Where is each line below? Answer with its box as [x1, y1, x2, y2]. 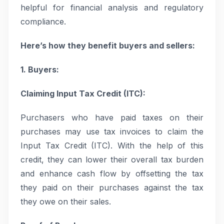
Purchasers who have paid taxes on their [20, 112, 203, 122]
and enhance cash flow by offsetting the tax [20, 168, 203, 178]
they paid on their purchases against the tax [20, 182, 203, 192]
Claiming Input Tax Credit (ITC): [20, 88, 145, 98]
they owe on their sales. [20, 196, 111, 206]
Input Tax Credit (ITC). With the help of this [20, 140, 203, 150]
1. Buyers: [20, 64, 59, 74]
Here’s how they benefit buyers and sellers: [20, 40, 195, 50]
